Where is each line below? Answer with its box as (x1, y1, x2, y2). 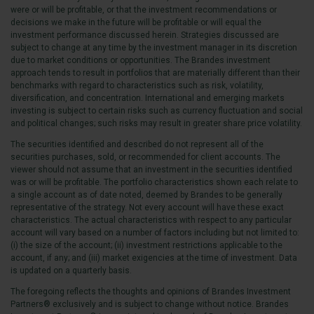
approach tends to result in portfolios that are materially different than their (11, 67, 300, 78)
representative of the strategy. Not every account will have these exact (11, 202, 284, 212)
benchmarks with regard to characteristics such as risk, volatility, (11, 80, 264, 90)
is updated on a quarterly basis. (11, 265, 132, 275)
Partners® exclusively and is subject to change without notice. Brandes (11, 299, 289, 309)
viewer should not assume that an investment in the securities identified (11, 164, 292, 175)
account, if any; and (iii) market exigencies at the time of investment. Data (11, 252, 297, 263)
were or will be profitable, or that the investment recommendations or (11, 4, 277, 15)
